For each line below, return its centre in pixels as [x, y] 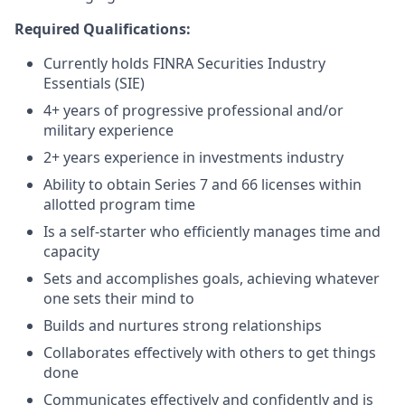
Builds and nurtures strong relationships [183, 325]
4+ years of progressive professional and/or [193, 110]
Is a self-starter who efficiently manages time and [212, 231]
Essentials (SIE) [94, 83]
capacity [71, 251]
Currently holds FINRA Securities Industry [184, 63]
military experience [108, 130]
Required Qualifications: [103, 29]
